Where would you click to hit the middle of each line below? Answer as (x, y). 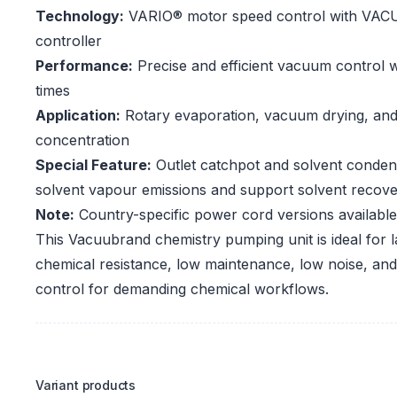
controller (69, 41)
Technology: (80, 16)
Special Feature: (93, 165)
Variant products (86, 385)
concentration (82, 140)
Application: (78, 116)
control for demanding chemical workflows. (182, 289)
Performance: (84, 66)
